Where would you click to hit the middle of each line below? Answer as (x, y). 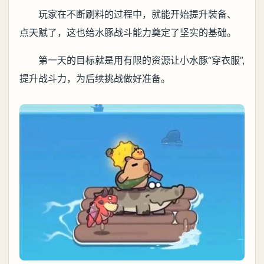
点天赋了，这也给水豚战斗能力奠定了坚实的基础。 (128, 33)
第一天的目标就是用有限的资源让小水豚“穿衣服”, (141, 60)
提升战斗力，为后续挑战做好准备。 (95, 79)
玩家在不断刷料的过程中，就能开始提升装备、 (137, 14)
